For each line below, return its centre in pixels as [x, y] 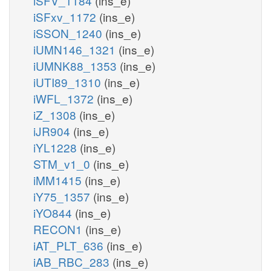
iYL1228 [57, 147]
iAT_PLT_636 [70, 245]
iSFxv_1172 [66, 16]
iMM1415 [59, 180]
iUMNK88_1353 [77, 65]
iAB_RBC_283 [73, 261]
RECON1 [59, 229]
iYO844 [54, 212]
